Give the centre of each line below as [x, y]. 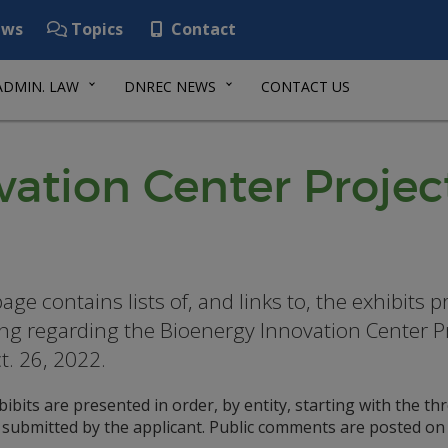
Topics [95, 29]
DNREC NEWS [170, 86]
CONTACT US [305, 86]
